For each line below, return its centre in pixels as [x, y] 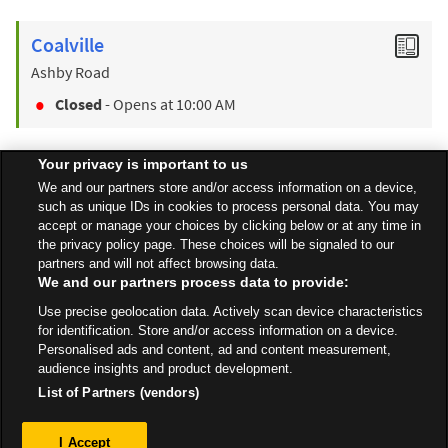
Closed [78, 104]
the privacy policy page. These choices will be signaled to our [216, 244]
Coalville [67, 45]
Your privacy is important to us [143, 164]
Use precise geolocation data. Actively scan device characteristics [231, 311]
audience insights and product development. [166, 368]
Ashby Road [70, 72]
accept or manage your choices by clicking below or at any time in [230, 225]
